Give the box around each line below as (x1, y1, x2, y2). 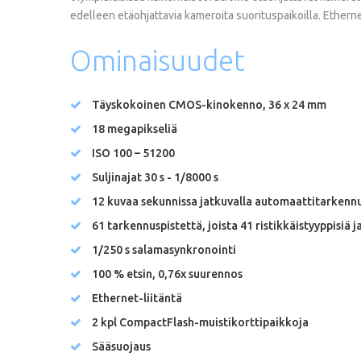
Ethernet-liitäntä (92, 291, 182, 305)
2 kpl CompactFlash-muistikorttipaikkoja (92, 315, 309, 329)
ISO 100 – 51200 (92, 146, 175, 160)
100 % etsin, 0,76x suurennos (92, 267, 243, 280)
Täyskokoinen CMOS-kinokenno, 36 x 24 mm (92, 98, 326, 111)
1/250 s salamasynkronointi (92, 243, 236, 256)
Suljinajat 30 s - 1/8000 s (92, 170, 218, 184)
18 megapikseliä (92, 122, 177, 135)
